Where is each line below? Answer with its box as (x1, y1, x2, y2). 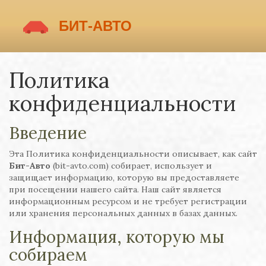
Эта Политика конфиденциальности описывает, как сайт (9, 148, 257, 159)
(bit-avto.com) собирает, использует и (50, 160, 212, 171)
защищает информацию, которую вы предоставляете (9, 172, 239, 183)
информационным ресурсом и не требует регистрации (9, 196, 247, 207)
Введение (9, 122, 87, 144)
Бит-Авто (9, 160, 50, 171)
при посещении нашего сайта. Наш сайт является (9, 184, 221, 195)
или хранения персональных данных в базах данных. (9, 208, 237, 218)
